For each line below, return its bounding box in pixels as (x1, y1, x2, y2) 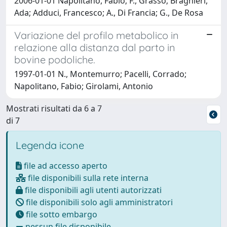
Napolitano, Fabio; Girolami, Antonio (14, 80, 153, 92)
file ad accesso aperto (22, 160, 107, 171)
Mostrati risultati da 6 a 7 (6, 102, 102, 114)
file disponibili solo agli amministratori (24, 196, 173, 208)
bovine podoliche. (14, 53, 95, 66)
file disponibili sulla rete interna (26, 172, 148, 183)
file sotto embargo (24, 208, 97, 220)
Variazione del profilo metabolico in (14, 28, 179, 42)
